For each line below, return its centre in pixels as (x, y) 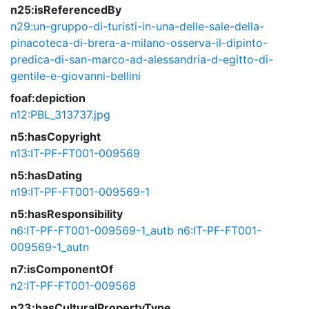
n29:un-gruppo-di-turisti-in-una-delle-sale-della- (137, 26)
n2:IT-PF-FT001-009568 (73, 286)
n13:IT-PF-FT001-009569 (75, 153)
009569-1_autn (50, 247)
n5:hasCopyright (56, 137)
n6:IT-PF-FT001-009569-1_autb (92, 230)
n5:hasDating (46, 175)
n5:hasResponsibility (67, 214)
